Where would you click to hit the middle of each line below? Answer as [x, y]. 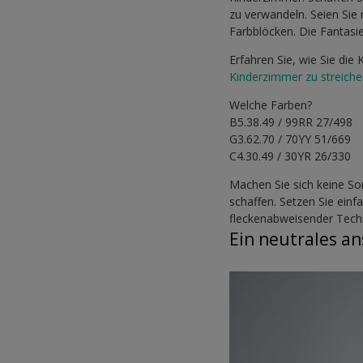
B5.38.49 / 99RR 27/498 [291, 122]
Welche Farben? [271, 105]
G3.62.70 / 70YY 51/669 [290, 139]
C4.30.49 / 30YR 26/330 [290, 156]
